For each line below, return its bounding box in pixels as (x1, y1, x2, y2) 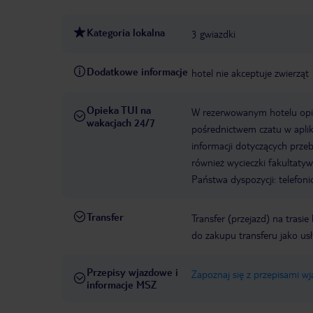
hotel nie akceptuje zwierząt (191, 66, 309, 80)
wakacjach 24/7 (87, 116, 155, 129)
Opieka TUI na (87, 103, 151, 117)
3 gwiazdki (191, 27, 235, 41)
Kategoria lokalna (87, 26, 165, 39)
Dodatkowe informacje (87, 65, 188, 78)
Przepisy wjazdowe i (87, 265, 178, 279)
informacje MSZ (87, 278, 156, 291)
